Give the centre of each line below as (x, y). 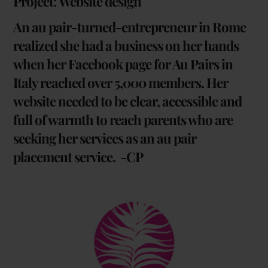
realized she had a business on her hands (126, 45)
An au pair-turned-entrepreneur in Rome (130, 27)
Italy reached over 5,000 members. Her (121, 82)
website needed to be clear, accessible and (128, 101)
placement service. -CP (78, 156)
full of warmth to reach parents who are (123, 119)
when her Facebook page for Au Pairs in (123, 64)
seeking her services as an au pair (105, 138)
